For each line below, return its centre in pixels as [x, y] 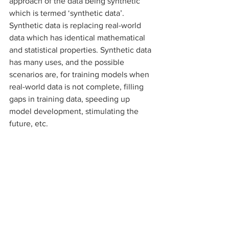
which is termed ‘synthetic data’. [68, 13]
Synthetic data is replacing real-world [76, 25]
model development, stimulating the [75, 111]
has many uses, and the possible [68, 62]
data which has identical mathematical [78, 38]
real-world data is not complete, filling [77, 87]
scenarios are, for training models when [80, 74]
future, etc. [30, 123]
